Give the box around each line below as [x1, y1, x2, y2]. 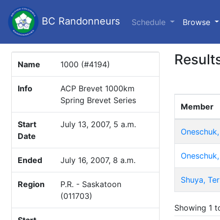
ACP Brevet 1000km [60, 83, 135, 93]
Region [18, 179, 45, 189]
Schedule [132, 17, 168, 27]
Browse [182, 17, 213, 27]
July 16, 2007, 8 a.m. [60, 155, 136, 165]
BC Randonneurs [39, 15, 120, 27]
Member [181, 102, 214, 111]
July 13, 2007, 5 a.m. [60, 119, 136, 129]
